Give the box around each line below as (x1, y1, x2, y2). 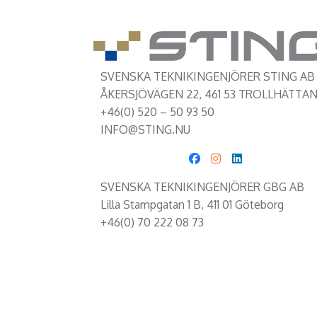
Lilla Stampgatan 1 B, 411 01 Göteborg (100, 197, 284, 212)
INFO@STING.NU (100, 122, 190, 137)
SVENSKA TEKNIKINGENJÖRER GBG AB (100, 179, 304, 194)
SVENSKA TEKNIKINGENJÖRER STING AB (100, 69, 315, 83)
